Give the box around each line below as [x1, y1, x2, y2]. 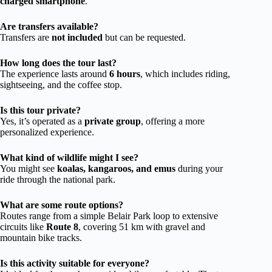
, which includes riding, [140, 68, 230, 79]
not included [52, 32, 103, 42]
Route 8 [46, 221, 78, 232]
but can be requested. [103, 32, 186, 42]
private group [84, 115, 141, 126]
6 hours [109, 68, 140, 79]
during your [175, 163, 223, 174]
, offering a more [141, 115, 205, 126]
